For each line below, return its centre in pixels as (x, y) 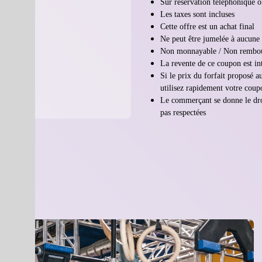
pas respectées (183, 112)
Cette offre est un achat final (207, 26)
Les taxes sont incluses (197, 14)
